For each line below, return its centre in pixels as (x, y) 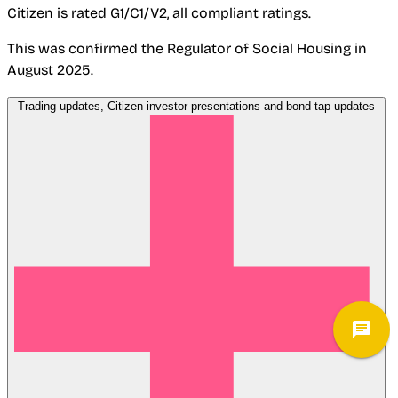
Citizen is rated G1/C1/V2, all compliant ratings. (159, 13)
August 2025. (50, 70)
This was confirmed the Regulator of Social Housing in (187, 49)
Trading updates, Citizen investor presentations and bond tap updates (196, 107)
